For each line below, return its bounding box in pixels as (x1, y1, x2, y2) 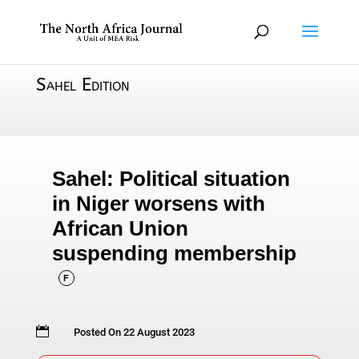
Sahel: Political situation (51, 167, 290, 191)
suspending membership (51, 241, 296, 265)
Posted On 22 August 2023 (73, 326, 195, 338)
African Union (51, 216, 188, 240)
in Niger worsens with (51, 192, 265, 216)
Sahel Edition (35, 75, 130, 95)
